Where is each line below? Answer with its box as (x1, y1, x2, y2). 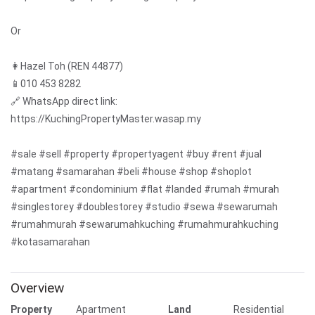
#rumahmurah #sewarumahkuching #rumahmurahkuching (11, 218, 278, 230)
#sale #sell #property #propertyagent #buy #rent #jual (11, 148, 262, 160)
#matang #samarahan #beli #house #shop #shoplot (11, 165, 252, 177)
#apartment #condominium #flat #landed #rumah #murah (11, 183, 279, 195)
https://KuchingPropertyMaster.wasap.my (11, 112, 201, 124)
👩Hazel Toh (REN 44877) (11, 60, 123, 72)
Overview (11, 279, 64, 296)
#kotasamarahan (11, 236, 90, 247)
